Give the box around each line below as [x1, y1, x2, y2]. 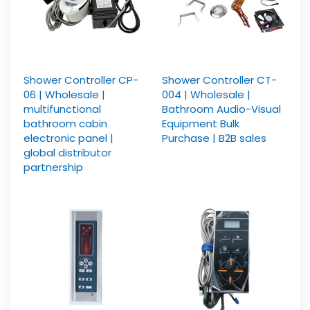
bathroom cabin [24, 116, 108, 131]
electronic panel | [24, 131, 114, 146]
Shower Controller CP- [24, 73, 139, 88]
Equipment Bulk [162, 116, 239, 131]
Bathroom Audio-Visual [162, 102, 281, 117]
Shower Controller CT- [162, 73, 277, 88]
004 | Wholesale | [162, 87, 250, 102]
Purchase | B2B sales [162, 131, 266, 146]
